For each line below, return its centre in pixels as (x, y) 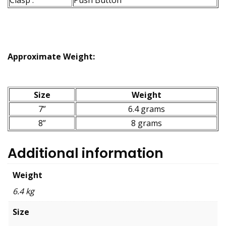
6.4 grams (146, 109)
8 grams (146, 123)
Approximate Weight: (51, 57)
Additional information (86, 153)
